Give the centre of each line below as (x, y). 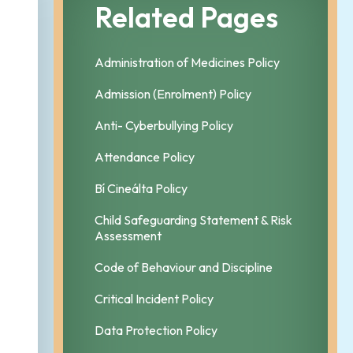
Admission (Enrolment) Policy (173, 93)
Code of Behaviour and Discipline (184, 267)
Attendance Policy (145, 156)
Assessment (128, 235)
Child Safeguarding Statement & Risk (193, 219)
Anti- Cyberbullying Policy (164, 125)
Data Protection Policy (156, 330)
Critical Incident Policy (154, 298)
